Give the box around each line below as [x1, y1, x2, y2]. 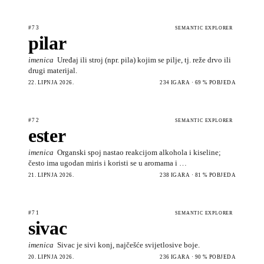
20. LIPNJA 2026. [28, 253, 74, 260]
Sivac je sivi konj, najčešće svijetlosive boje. [57, 240, 200, 249]
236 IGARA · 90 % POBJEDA [160, 253, 236, 260]
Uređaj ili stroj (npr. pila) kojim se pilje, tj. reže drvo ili [57, 55, 231, 64]
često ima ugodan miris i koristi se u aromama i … [28, 158, 187, 167]
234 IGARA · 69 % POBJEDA [160, 79, 236, 85]
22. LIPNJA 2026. [28, 79, 74, 85]
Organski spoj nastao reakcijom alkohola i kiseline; [57, 147, 221, 157]
